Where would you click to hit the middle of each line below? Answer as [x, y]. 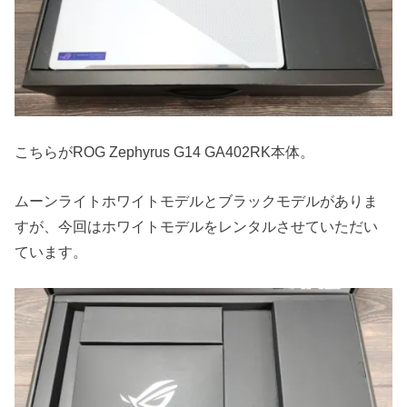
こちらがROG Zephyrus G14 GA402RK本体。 [165, 151]
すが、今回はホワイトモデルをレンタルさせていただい [197, 226]
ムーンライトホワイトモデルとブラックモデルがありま [197, 200]
